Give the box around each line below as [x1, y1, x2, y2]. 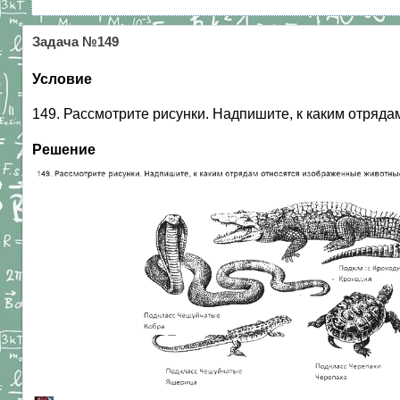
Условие [32, 71, 92, 87]
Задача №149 [32, 35, 119, 49]
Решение [32, 141, 96, 157]
